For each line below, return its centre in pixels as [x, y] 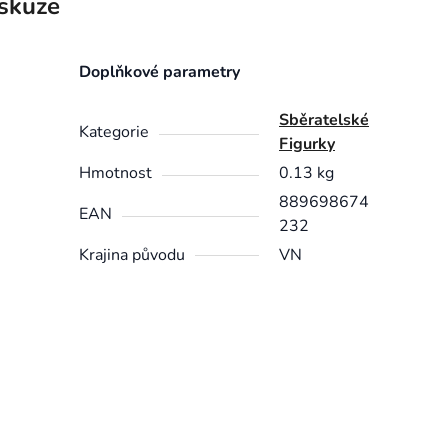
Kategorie [114, 131]
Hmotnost [116, 172]
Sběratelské [324, 119]
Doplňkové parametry [160, 71]
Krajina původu [132, 254]
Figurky [307, 143]
